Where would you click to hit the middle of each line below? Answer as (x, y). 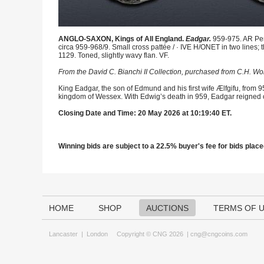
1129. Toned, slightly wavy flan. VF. (114, 55)
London (97, 234)
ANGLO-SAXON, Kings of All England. (122, 39)
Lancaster (63, 234)
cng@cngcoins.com (219, 234)
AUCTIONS (167, 208)
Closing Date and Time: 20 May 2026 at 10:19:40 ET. (145, 113)
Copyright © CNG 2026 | (149, 234)
